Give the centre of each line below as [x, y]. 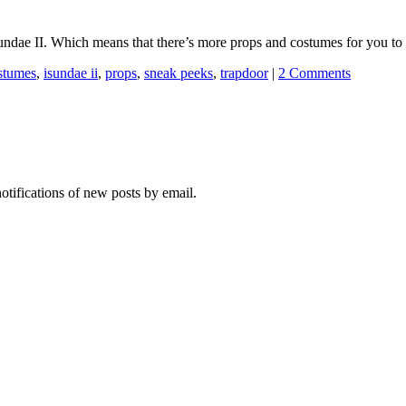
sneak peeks [179, 72]
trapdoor [244, 72]
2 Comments [314, 72]
